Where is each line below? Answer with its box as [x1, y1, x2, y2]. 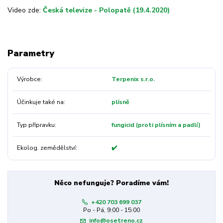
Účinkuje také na [16, 98, 64, 106]
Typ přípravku [16, 121, 55, 129]
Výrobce [16, 75, 41, 83]
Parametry [7, 47, 54, 60]
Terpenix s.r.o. [111, 75, 155, 83]
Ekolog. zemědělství [16, 144, 76, 152]
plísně [111, 98, 129, 106]
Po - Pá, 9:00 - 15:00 [83, 206, 140, 215]
